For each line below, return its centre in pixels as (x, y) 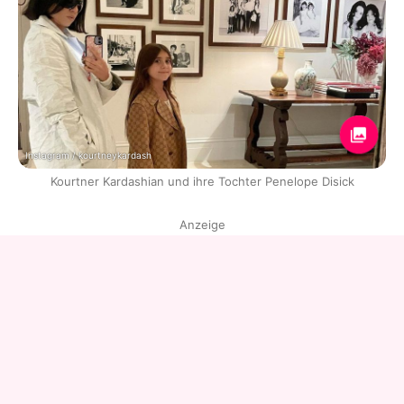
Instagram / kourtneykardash (88, 155)
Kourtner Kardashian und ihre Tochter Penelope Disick (202, 181)
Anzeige (202, 224)
